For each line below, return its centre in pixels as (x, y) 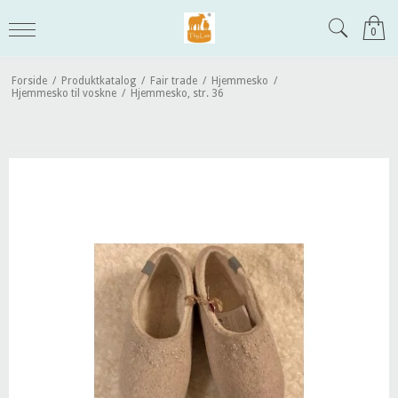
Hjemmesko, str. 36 (177, 93)
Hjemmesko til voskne (64, 93)
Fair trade (173, 80)
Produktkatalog (98, 80)
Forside (29, 80)
